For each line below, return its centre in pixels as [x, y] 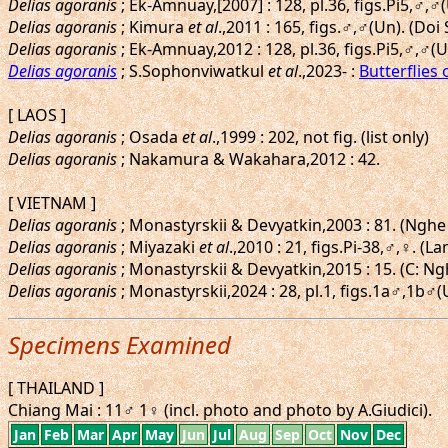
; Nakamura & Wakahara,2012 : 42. [248, 159]
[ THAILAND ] [56, 388]
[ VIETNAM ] [52, 203]
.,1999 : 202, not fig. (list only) [320, 137]
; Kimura [152, 27]
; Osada [149, 137]
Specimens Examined [119, 344]
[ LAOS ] [37, 115]
